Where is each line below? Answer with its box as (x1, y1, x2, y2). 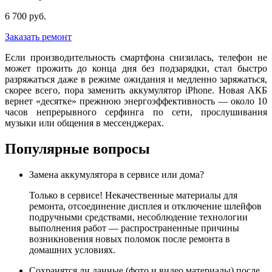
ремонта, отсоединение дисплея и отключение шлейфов (29, 201, 262, 212)
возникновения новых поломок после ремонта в (29, 234, 230, 245)
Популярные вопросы (5, 141, 150, 157)
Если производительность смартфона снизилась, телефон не (5, 52, 267, 63)
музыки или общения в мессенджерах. (5, 118, 164, 129)
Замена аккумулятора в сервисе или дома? (29, 169, 204, 180)
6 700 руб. (5, 11, 46, 22)
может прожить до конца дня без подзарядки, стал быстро (5, 63, 267, 74)
